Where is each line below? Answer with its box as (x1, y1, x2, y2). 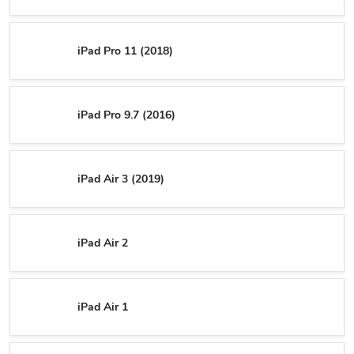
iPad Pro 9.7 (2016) (77, 107, 175, 122)
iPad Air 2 (77, 235, 128, 250)
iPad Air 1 (77, 299, 128, 314)
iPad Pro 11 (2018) (77, 43, 173, 58)
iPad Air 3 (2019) (77, 171, 164, 186)
